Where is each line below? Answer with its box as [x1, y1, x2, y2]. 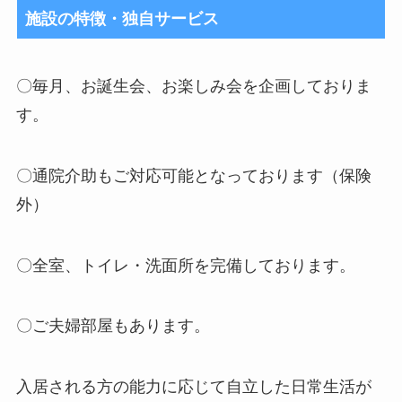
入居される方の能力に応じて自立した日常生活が [15, 378, 371, 397]
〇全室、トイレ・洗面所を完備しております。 [15, 256, 355, 275]
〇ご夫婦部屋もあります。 [15, 317, 210, 336]
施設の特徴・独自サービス [24, 10, 219, 29]
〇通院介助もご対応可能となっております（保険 [15, 166, 371, 185]
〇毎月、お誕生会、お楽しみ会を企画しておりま [15, 76, 371, 95]
